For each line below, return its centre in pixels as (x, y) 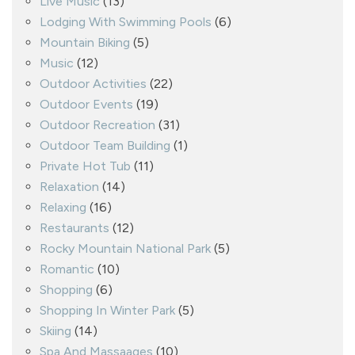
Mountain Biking (85, 42)
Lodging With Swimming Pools (126, 21)
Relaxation (69, 186)
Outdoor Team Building (105, 145)
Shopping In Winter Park (107, 310)
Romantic (67, 269)
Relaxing (63, 207)
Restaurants (74, 227)
